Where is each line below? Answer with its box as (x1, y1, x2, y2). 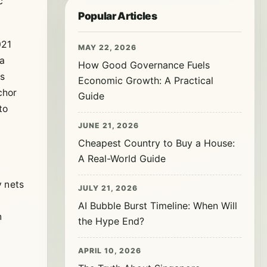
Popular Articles (78, 10, 157, 22)
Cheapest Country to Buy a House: (78, 137, 235, 149)
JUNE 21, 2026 (78, 121, 139, 130)
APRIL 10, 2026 (78, 246, 141, 255)
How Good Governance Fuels (78, 59, 210, 71)
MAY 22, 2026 (78, 43, 136, 52)
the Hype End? (78, 215, 144, 227)
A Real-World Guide (78, 153, 166, 164)
